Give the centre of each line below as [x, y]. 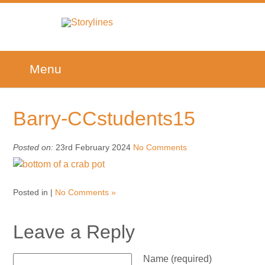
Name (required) [178, 258]
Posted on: [33, 147]
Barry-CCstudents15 [104, 118]
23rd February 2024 [93, 147]
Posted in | [34, 192]
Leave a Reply [74, 232]
